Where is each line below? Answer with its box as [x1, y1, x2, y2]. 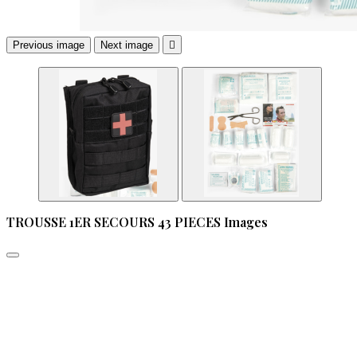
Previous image [13, 39, 84, 51]
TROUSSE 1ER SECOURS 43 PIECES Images [6, 214, 268, 230]
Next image [100, 39, 153, 51]
